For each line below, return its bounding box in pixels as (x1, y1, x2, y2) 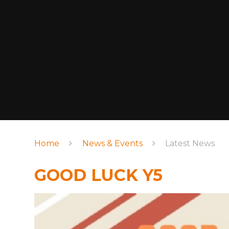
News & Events (82, 138, 143, 148)
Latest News (165, 138, 215, 148)
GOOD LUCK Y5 (34, 165, 163, 186)
